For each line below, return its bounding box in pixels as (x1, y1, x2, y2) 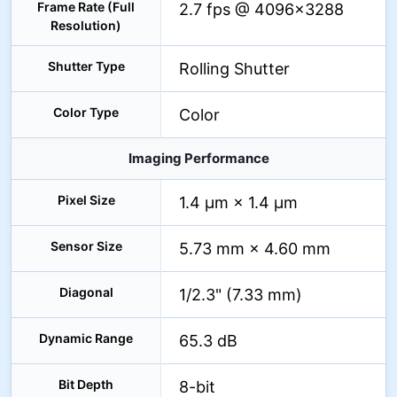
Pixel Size (57, 192, 115, 207)
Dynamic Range (39, 331, 133, 346)
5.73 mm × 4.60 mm (179, 239, 331, 258)
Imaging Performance (128, 150, 269, 167)
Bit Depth (58, 377, 113, 392)
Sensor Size (50, 238, 122, 253)
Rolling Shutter (179, 59, 290, 78)
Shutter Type (47, 58, 125, 74)
